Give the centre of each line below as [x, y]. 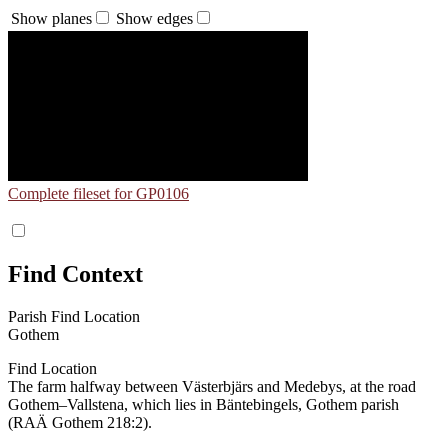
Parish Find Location [74, 316]
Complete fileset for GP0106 [98, 193]
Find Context [75, 273]
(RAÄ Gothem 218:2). [80, 422]
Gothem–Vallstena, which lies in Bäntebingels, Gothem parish [203, 404]
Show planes [51, 18]
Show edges [154, 18]
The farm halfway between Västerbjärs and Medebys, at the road [212, 386]
